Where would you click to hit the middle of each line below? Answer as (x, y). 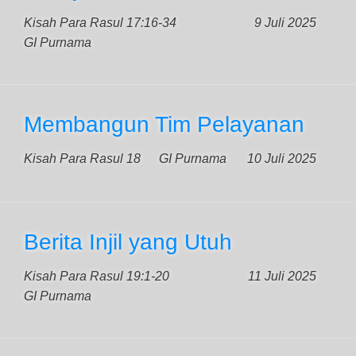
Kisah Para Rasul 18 (82, 159)
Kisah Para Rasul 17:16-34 (100, 23)
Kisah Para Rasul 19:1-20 (97, 276)
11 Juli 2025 (282, 276)
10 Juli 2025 (282, 159)
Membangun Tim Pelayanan (164, 124)
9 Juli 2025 (285, 23)
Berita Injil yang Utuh (128, 242)
